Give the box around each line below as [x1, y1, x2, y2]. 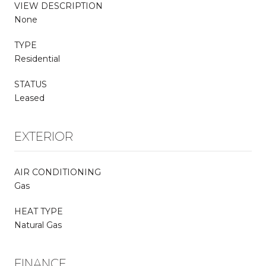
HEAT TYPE [14, 205, 63, 217]
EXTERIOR [14, 129, 73, 144]
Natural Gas [14, 219, 62, 230]
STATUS [14, 78, 47, 90]
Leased [14, 92, 45, 103]
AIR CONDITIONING [14, 166, 101, 178]
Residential [14, 53, 60, 64]
